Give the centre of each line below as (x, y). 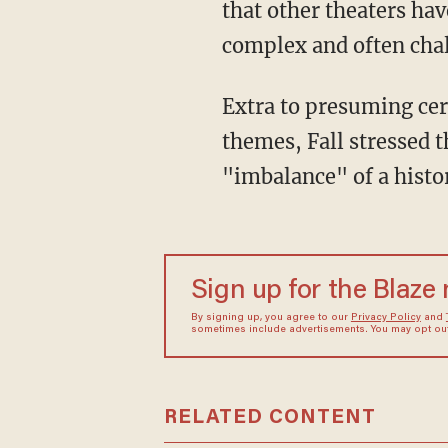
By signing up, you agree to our (270, 318)
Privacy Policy (385, 318)
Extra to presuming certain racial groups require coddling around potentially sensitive (228, 106)
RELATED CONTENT (269, 417)
